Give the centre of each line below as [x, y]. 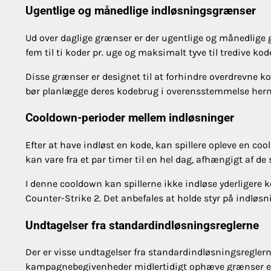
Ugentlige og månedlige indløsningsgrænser [141, 11]
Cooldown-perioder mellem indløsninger [130, 118]
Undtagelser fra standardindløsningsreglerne [142, 225]
